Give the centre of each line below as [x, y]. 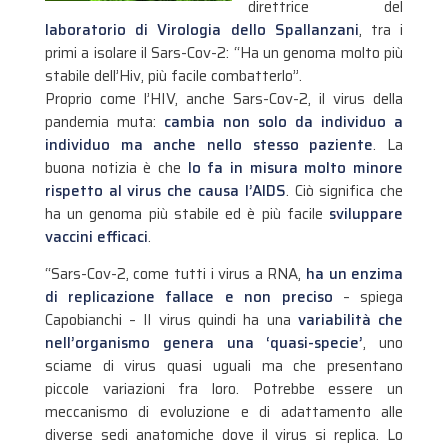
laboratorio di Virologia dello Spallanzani [201, 29]
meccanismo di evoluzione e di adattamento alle [224, 412]
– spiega [368, 297]
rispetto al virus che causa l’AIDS [165, 190]
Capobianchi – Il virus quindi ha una [167, 320]
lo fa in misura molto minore [292, 167]
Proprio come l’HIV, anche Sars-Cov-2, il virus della [224, 98]
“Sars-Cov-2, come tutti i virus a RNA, [175, 274]
